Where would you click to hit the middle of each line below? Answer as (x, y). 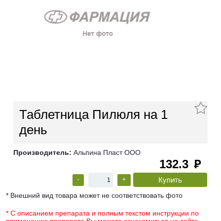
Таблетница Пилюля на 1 (93, 115)
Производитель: (42, 153)
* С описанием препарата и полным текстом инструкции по (102, 213)
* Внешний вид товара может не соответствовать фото (94, 196)
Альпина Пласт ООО (106, 153)
